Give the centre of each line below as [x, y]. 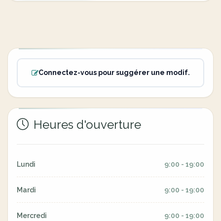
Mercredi [32, 216]
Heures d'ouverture [86, 125]
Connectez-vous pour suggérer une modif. [114, 73]
